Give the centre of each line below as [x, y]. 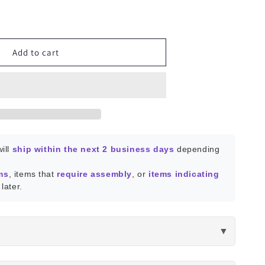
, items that [33, 174]
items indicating [184, 174]
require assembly [94, 174]
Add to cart [36, 52]
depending [197, 149]
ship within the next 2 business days [93, 149]
